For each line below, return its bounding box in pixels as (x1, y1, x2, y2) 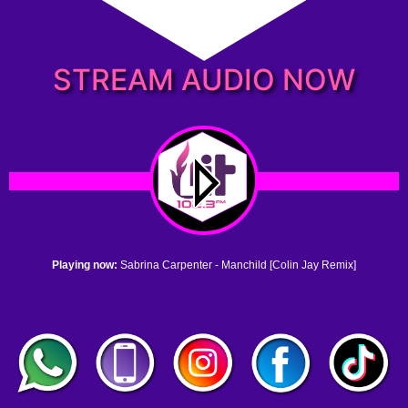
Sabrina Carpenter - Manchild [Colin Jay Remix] (120, 259, 356, 272)
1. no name (35, 290, 90, 303)
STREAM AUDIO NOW (53, 62, 355, 97)
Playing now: (52, 259, 120, 272)
